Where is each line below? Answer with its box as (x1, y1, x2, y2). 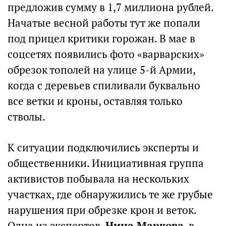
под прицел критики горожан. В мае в (8, 32, 195, 45)
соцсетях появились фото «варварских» (8, 47, 204, 61)
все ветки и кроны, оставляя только (8, 94, 183, 108)
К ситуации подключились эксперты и (8, 141, 199, 154)
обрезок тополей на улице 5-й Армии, (8, 63, 195, 77)
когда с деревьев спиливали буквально (8, 79, 200, 92)
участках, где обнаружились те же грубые (8, 188, 213, 201)
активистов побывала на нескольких (8, 172, 189, 186)
